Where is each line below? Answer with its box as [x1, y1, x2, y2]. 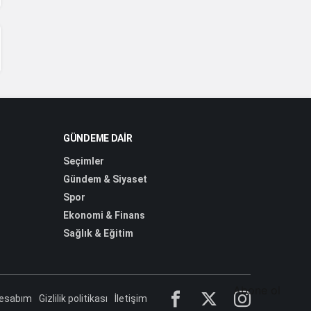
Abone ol [233, 283, 280, 297]
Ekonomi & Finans [63, 209, 145, 221]
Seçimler [63, 155, 104, 167]
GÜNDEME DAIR [63, 132, 133, 144]
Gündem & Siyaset [63, 173, 147, 185]
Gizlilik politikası [39, 292, 108, 304]
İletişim [115, 292, 147, 304]
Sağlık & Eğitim [63, 227, 133, 239]
